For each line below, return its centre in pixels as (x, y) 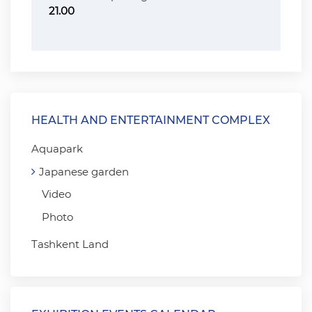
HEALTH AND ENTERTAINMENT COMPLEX (151, 120)
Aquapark (57, 149)
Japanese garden (84, 172)
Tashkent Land (70, 244)
